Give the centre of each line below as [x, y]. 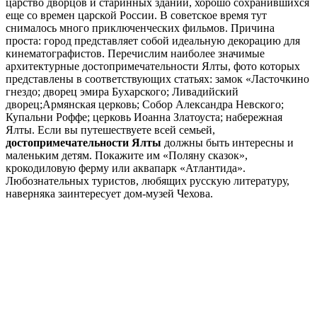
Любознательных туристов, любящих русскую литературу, [148, 180]
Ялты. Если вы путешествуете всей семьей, [110, 129]
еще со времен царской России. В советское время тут [136, 15]
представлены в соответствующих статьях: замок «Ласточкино [157, 79]
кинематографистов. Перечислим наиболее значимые [135, 53]
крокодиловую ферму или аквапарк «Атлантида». [126, 168]
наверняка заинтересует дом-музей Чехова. [109, 193]
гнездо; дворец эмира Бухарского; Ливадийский [122, 91]
